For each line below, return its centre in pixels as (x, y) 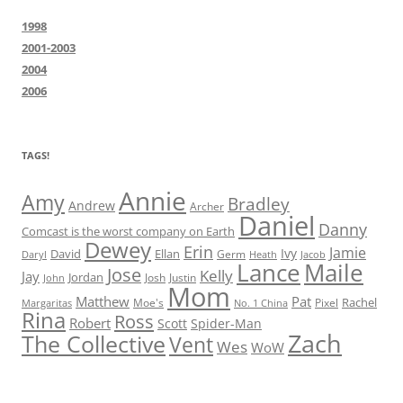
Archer (207, 207)
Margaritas (47, 303)
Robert (90, 323)
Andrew (92, 206)
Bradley (259, 204)
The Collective (94, 345)
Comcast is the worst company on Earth (128, 232)
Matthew (103, 302)
